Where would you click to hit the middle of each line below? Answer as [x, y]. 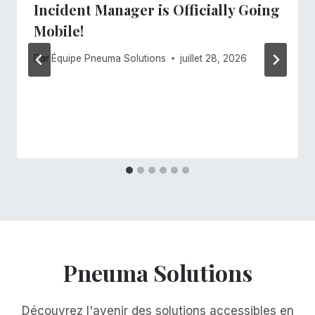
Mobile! [59, 31]
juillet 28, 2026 [214, 58]
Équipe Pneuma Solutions [109, 58]
